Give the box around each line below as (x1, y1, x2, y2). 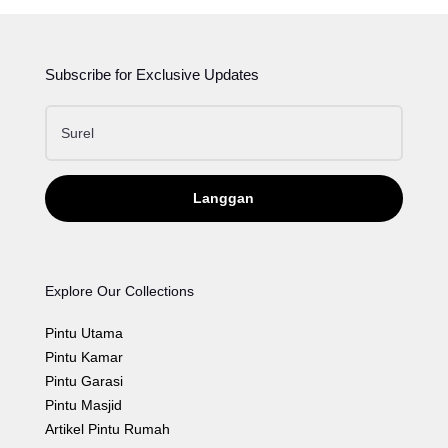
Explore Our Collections (44, 282, 194, 299)
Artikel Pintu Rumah (44, 420, 170, 437)
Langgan (193, 189, 255, 206)
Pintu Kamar (44, 348, 123, 365)
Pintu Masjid (44, 396, 122, 413)
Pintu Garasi (44, 372, 123, 389)
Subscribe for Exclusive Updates (44, 65, 259, 83)
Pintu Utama (44, 324, 123, 341)
